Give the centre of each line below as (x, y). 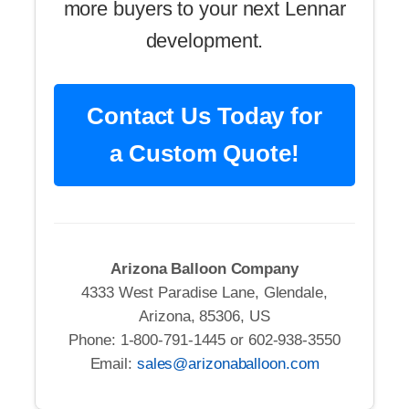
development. (204, 41)
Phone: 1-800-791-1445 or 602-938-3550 (204, 340)
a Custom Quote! (204, 154)
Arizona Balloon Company (204, 268)
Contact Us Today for (204, 116)
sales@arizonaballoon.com (228, 363)
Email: (113, 363)
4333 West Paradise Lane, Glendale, (204, 292)
